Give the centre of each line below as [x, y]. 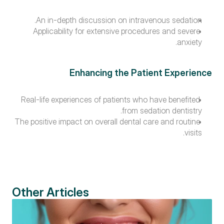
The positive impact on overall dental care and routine [107, 121]
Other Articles [50, 192]
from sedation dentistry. [162, 110]
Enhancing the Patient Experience [141, 73]
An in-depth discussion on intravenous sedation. [119, 20]
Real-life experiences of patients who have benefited [110, 99]
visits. [193, 132]
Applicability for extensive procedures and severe [116, 31]
